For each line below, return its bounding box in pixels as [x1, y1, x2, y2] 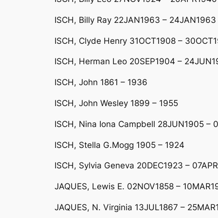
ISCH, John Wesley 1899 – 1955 [54, 98, 178, 108]
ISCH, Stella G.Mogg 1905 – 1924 [54, 140, 184, 150]
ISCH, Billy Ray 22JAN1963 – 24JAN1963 [54, 15, 216, 25]
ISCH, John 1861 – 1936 [54, 77, 147, 88]
